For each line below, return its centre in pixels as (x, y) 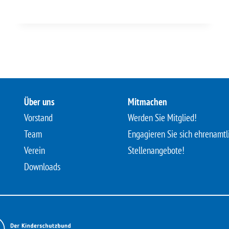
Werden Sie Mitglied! (163, 118)
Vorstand (38, 118)
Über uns (39, 101)
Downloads (42, 166)
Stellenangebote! (156, 151)
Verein (34, 151)
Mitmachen (148, 101)
